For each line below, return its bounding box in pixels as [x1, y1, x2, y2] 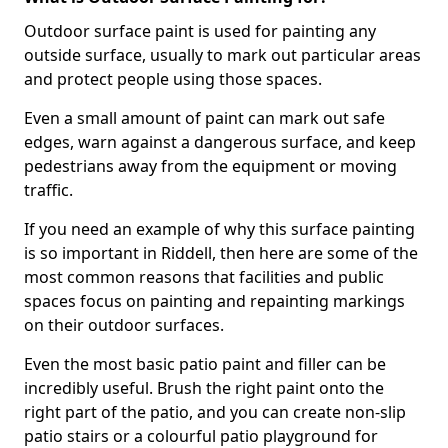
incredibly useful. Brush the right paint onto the [24, 377, 384, 399]
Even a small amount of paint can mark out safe [24, 107, 385, 129]
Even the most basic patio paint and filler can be [24, 353, 386, 375]
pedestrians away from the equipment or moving [24, 155, 397, 177]
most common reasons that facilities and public [24, 266, 384, 288]
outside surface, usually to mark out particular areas [24, 44, 421, 66]
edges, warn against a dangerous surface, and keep [24, 131, 416, 153]
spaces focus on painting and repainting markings [24, 290, 405, 312]
